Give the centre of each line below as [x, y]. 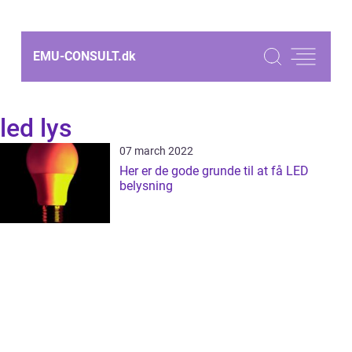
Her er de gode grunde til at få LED [214, 171]
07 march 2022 [156, 151]
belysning [146, 186]
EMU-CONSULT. [77, 56]
